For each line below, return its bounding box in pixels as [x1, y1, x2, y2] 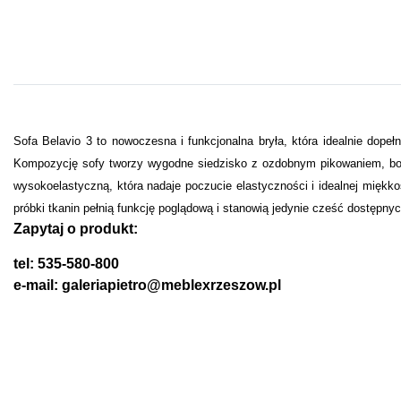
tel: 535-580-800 [13, 255, 119, 271]
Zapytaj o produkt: [13, 220, 138, 236]
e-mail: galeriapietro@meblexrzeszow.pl [13, 277, 281, 293]
